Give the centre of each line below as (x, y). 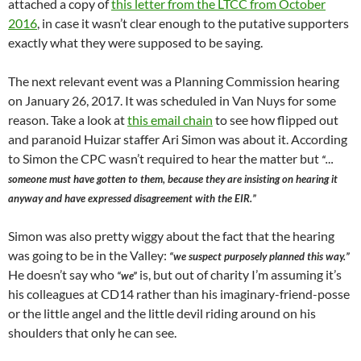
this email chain (170, 120)
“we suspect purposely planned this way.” (259, 257)
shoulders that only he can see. (92, 333)
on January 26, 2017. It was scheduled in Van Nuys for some (172, 101)
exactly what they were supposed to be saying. (135, 43)
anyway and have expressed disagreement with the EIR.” (132, 199)
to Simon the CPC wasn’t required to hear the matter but (165, 159)
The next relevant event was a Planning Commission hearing (174, 81)
